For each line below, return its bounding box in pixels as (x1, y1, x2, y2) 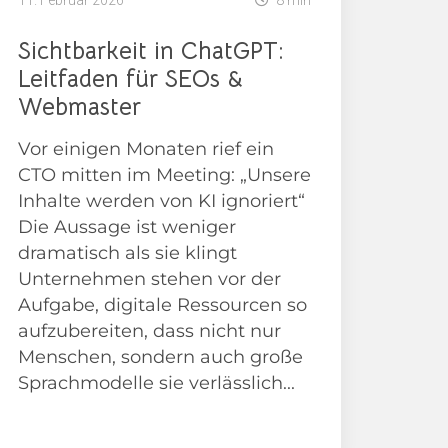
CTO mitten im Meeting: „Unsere (17, 164, 311, 187)
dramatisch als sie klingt (17, 242, 237, 265)
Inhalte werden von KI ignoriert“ (17, 190, 305, 213)
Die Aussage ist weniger (17, 216, 236, 239)
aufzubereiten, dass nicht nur (17, 320, 281, 343)
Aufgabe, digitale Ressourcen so (17, 294, 307, 317)
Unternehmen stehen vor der (17, 268, 281, 291)
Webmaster (17, 92, 141, 123)
